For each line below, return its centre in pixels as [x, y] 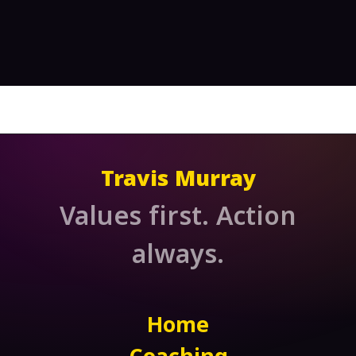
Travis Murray [178, 182]
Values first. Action [178, 220]
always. [178, 258]
